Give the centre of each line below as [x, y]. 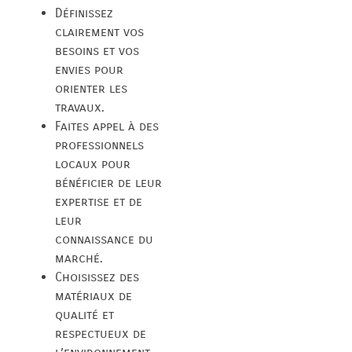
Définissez [84, 13]
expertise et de [99, 202]
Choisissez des [97, 277]
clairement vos [99, 32]
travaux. [80, 108]
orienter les [91, 89]
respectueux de [101, 334]
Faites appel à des [107, 126]
